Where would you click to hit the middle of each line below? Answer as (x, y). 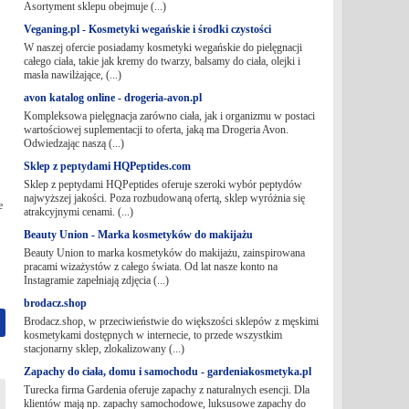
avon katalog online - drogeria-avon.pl (112, 98)
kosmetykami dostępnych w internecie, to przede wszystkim (152, 335)
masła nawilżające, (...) (72, 75)
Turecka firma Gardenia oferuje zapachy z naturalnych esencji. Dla (166, 390)
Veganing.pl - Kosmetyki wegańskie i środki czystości (147, 29)
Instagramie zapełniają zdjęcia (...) (96, 280)
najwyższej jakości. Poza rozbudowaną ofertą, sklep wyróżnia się (164, 198)
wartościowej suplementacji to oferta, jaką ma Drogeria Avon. (156, 130)
